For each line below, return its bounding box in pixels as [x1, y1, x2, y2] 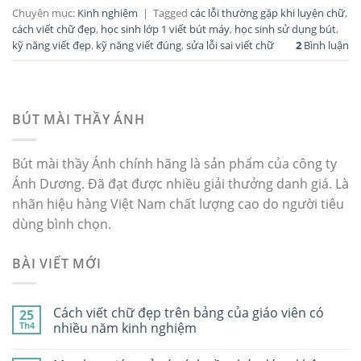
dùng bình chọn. [12, 214, 111, 233]
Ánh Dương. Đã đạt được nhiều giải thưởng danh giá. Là [12, 174, 349, 193]
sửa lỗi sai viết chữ [186, 38, 274, 53]
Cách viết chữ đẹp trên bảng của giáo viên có [53, 304, 324, 322]
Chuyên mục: [12, 6, 77, 21]
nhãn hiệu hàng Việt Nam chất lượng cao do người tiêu [12, 194, 344, 213]
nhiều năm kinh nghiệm [53, 319, 197, 338]
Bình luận [301, 38, 349, 53]
